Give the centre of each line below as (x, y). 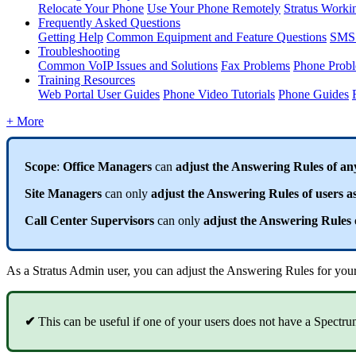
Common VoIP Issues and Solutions (128, 65)
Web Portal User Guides (99, 94)
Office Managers (107, 166)
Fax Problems (255, 65)
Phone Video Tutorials (219, 94)
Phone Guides (313, 94)
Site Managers (63, 193)
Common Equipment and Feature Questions (217, 37)
